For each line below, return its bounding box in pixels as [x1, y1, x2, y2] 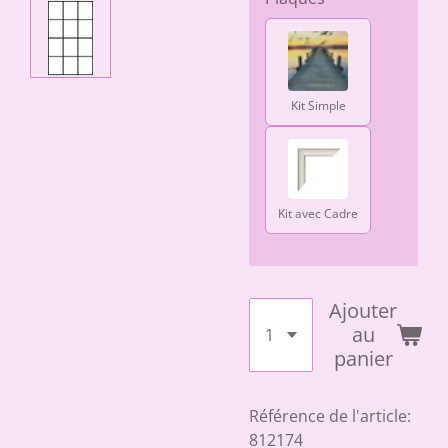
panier [333, 345, 393, 372]
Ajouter [329, 297, 397, 324]
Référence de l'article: [249, 405, 411, 427]
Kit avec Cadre [278, 205, 358, 222]
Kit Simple [290, 97, 346, 114]
